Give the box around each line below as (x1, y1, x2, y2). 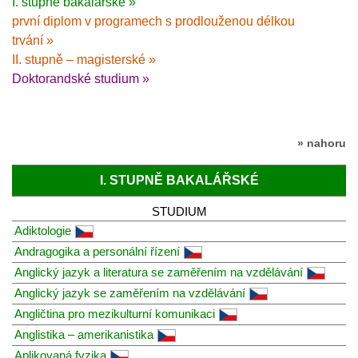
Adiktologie (14, 223, 71, 237)
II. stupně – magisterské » (12, 52, 156, 66)
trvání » (12, 33, 54, 47)
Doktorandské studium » (12, 71, 149, 86)
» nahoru (297, 136, 346, 149)
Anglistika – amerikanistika (14, 327, 153, 341)
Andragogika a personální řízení (14, 244, 180, 258)
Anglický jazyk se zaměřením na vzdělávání (14, 285, 245, 300)
